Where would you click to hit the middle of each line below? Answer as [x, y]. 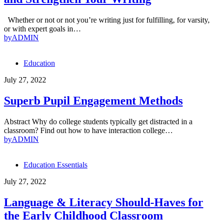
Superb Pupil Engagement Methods [93, 101]
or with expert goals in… [42, 29]
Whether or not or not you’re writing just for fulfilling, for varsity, [107, 20]
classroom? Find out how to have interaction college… [88, 130]
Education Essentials [55, 165]
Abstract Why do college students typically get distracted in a [98, 121]
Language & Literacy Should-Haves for [104, 202]
